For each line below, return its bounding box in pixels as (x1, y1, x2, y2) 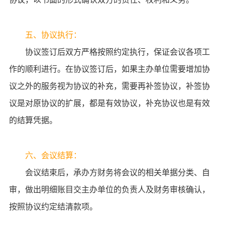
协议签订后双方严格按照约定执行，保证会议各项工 (9, 48, 210, 56)
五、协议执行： (25, 31, 81, 39)
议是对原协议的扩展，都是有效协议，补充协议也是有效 (9, 99, 210, 107)
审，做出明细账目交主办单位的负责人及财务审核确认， (9, 185, 210, 194)
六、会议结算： (25, 151, 81, 160)
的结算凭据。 (9, 116, 57, 125)
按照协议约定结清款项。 (9, 202, 97, 211)
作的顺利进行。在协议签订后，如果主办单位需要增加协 (9, 65, 210, 73)
